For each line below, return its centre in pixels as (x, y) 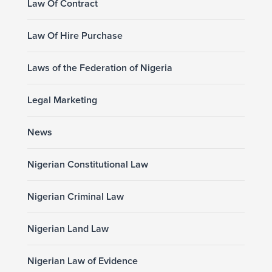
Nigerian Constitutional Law (87, 164)
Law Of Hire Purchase (75, 36)
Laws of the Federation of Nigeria (100, 68)
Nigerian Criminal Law (75, 196)
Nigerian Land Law (68, 229)
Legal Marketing (62, 100)
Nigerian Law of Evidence (82, 261)
